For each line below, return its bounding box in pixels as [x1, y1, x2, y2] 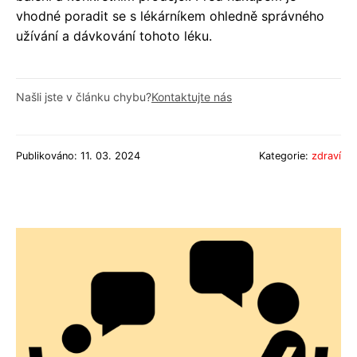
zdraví [312, 150, 341, 163]
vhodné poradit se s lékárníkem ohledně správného [16, 8, 324, 25]
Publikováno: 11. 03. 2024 [16, 150, 140, 163]
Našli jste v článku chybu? [16, 90, 151, 104]
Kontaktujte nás [151, 90, 232, 104]
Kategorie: [259, 150, 312, 163]
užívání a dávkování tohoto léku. [16, 28, 212, 45]
